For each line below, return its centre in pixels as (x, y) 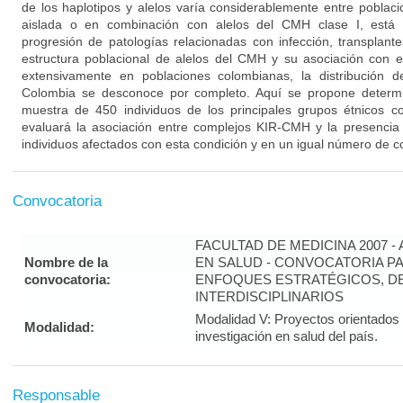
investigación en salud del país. (287, 336)
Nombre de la (66, 262)
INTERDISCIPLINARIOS (269, 296)
